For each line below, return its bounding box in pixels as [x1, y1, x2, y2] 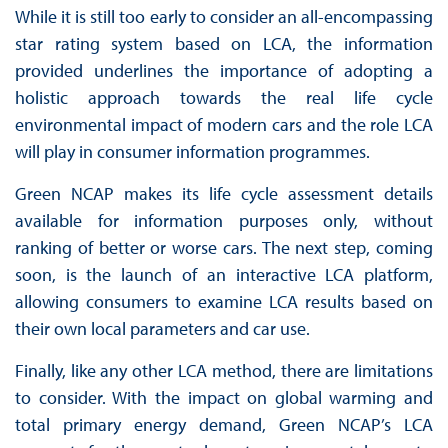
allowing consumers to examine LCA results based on [14, 289, 434, 313]
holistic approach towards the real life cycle [14, 85, 434, 109]
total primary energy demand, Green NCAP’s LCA [14, 412, 434, 436]
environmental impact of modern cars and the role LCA [14, 112, 434, 136]
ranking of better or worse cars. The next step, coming [14, 235, 434, 259]
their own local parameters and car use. [14, 316, 310, 340]
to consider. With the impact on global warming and [14, 385, 434, 409]
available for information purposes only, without [14, 208, 434, 232]
